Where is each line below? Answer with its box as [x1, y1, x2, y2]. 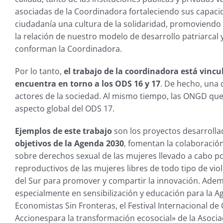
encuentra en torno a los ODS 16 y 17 [14, 78, 160, 90]
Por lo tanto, [14, 66, 64, 77]
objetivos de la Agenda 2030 [14, 138, 124, 149]
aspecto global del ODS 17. [14, 103, 114, 114]
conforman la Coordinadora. [14, 43, 122, 55]
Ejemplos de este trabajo [14, 125, 112, 137]
